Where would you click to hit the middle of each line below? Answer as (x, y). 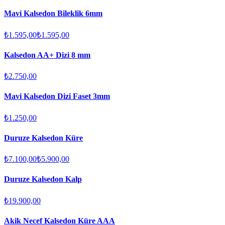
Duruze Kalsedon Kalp (43, 179)
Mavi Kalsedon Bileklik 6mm (53, 14)
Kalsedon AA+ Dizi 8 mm (47, 55)
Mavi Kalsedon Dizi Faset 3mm (57, 96)
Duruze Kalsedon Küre (43, 138)
